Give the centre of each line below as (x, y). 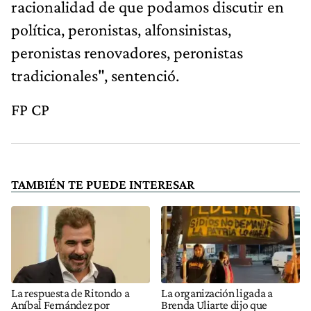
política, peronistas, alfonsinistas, (121, 30)
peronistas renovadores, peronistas (127, 53)
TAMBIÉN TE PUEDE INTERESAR (103, 185)
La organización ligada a (217, 293)
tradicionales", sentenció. (95, 76)
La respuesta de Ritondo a (70, 293)
